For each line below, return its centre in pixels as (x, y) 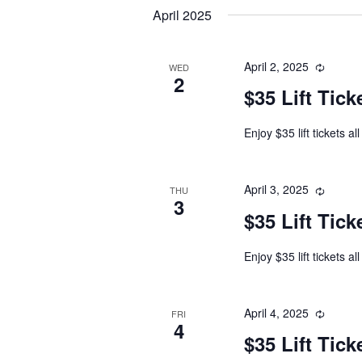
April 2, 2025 (276, 66)
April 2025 (182, 15)
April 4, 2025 (276, 312)
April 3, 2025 (276, 189)
